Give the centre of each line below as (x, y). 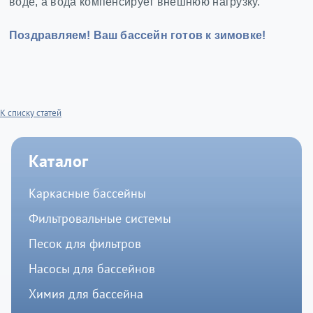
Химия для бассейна (86, 294)
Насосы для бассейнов (92, 269)
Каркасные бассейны (87, 194)
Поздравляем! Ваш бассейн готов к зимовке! (138, 36)
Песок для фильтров (85, 244)
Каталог (58, 161)
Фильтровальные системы (100, 219)
